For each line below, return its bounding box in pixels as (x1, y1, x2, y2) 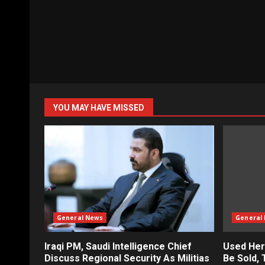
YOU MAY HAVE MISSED (53, 103, 144, 113)
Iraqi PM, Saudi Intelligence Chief (44, 241, 192, 253)
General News (57, 214, 104, 222)
